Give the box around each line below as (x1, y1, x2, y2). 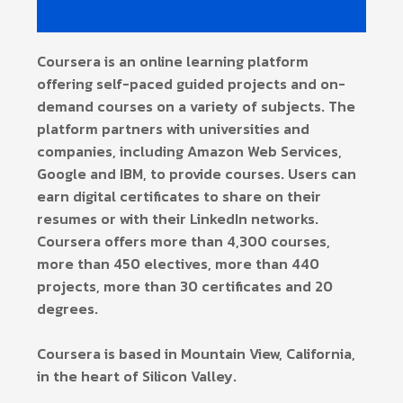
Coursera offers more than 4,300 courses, (37, 230, 330, 252)
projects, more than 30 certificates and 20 (37, 275, 333, 297)
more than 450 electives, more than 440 (37, 253, 319, 274)
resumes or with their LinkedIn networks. (37, 208, 318, 229)
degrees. (37, 298, 98, 319)
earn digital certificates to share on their (37, 185, 321, 207)
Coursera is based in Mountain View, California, (37, 343, 355, 364)
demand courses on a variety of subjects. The (37, 95, 355, 117)
